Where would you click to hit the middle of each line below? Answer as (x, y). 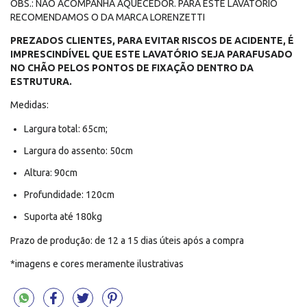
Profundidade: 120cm (69, 195)
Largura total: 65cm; (66, 129)
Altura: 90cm (51, 173)
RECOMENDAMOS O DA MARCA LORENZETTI (108, 17)
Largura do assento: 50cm (78, 151)
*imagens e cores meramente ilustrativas (97, 264)
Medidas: (29, 105)
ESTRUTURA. (41, 82)
